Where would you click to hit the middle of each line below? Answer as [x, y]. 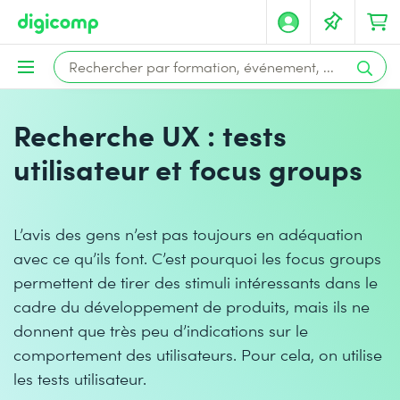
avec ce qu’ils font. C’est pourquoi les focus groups [197, 258]
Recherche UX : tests [150, 134]
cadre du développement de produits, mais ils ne [192, 306]
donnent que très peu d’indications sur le [161, 330]
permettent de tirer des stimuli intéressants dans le [196, 282]
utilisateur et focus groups [188, 168]
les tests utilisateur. [80, 378]
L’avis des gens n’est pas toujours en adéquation [188, 233]
